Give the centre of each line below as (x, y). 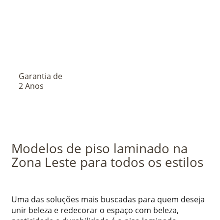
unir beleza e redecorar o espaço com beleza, (95, 210)
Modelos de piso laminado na (99, 148)
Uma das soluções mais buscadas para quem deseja (108, 200)
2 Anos (31, 86)
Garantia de (41, 76)
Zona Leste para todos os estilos (107, 162)
